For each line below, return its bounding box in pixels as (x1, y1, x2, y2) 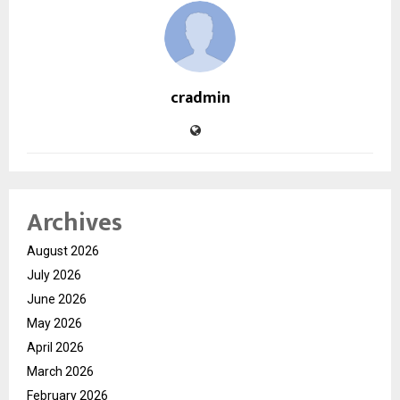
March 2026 (27, 363, 94, 379)
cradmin (170, 84, 230, 112)
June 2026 (27, 291, 87, 306)
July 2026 (27, 267, 81, 282)
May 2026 (27, 315, 82, 330)
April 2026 (27, 339, 84, 354)
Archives (27, 201, 122, 244)
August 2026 (27, 243, 99, 258)
